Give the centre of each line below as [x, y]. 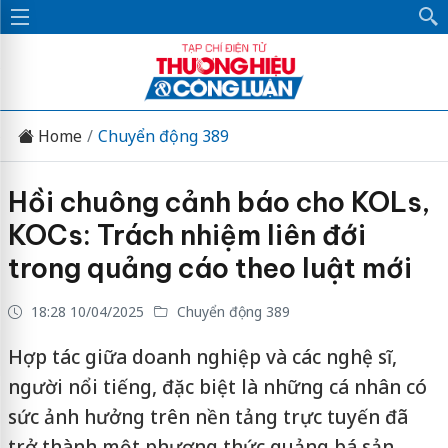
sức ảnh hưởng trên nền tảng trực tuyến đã [207, 417]
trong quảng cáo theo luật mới [209, 268]
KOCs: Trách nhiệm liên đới [186, 235]
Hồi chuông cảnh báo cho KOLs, [218, 202]
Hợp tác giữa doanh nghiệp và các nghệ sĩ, [202, 357]
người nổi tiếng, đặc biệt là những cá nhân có [217, 387]
